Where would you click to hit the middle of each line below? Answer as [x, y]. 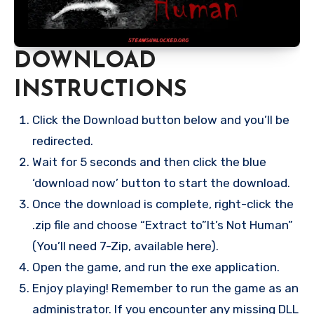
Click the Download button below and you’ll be [161, 120]
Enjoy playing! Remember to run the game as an [165, 288]
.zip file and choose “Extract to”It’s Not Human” [162, 225]
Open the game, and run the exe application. [156, 267]
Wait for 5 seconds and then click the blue [149, 162]
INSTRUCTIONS [101, 90]
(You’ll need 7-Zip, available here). [125, 246]
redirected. [62, 141]
